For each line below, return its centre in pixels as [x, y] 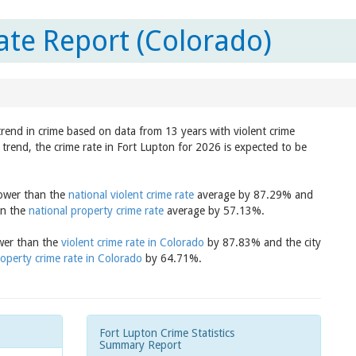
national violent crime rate [131, 195]
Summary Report [140, 345]
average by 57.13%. [214, 211]
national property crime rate [96, 211]
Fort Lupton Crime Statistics [167, 333]
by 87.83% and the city [263, 242]
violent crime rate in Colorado [133, 242]
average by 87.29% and [253, 195]
